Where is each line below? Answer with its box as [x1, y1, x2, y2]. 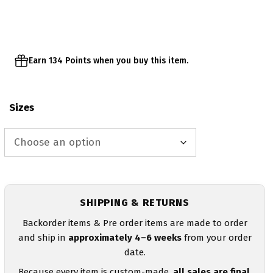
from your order [181, 232, 252, 243]
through [78, 3, 116, 16]
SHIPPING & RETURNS [80, 196, 190, 208]
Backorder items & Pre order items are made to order [22, 217, 247, 229]
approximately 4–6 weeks [68, 232, 182, 243]
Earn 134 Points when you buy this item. [29, 55, 188, 66]
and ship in [18, 232, 68, 243]
